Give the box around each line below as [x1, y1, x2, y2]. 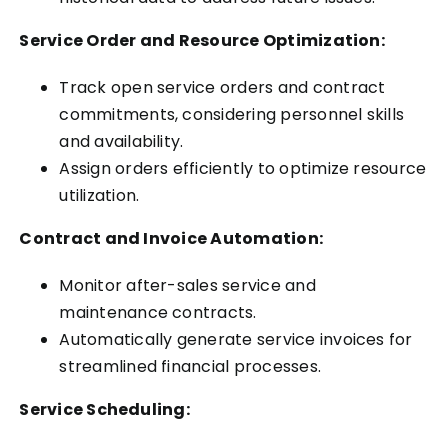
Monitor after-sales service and [59, 273, 316, 297]
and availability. [59, 129, 184, 153]
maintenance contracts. [59, 300, 257, 324]
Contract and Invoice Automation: [19, 226, 324, 250]
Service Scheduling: [19, 397, 190, 421]
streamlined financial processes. [59, 354, 322, 378]
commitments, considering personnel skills [59, 102, 405, 126]
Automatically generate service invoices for [59, 327, 413, 351]
